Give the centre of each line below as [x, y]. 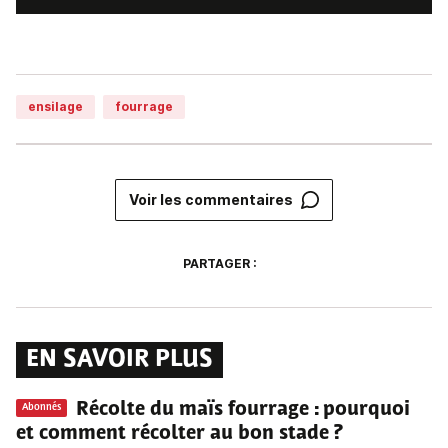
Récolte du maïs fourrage [192, 410]
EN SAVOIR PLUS [119, 360]
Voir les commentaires [211, 200]
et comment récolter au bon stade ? [179, 434]
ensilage [55, 107]
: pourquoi [362, 410]
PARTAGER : [220, 264]
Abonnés [41, 407]
